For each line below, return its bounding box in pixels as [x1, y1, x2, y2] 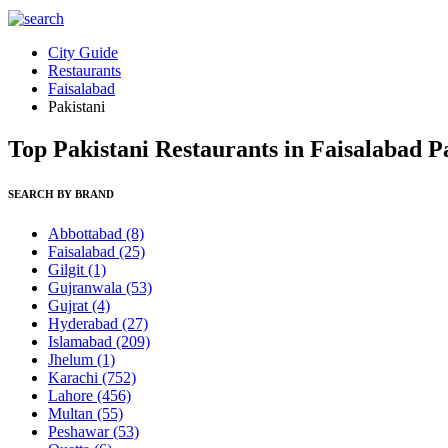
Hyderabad [48, 314, 122, 332]
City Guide [48, 44, 118, 61]
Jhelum [48, 350, 97, 368]
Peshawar [48, 422, 113, 440]
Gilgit [48, 260, 88, 278]
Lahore [48, 386, 97, 404]
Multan [48, 404, 97, 422]
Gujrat [48, 296, 92, 314]
